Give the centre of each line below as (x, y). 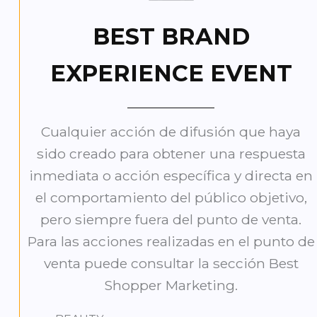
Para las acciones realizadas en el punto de (171, 242)
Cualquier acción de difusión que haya (171, 132)
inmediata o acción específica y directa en (171, 176)
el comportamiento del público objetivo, (171, 198)
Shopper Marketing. (171, 286)
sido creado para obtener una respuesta (171, 154)
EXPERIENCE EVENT (171, 74)
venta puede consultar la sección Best (171, 264)
